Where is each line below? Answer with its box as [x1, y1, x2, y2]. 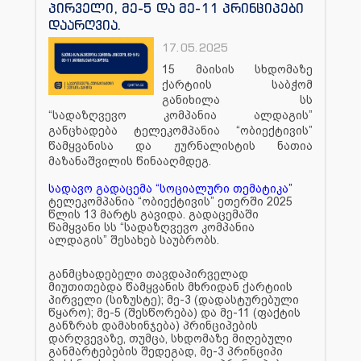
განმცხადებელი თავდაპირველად [48, 267, 248, 280]
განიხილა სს [162, 93, 313, 106]
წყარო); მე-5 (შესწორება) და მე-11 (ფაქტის [48, 305, 301, 319]
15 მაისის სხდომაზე [162, 62, 313, 76]
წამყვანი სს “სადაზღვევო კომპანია [48, 220, 255, 234]
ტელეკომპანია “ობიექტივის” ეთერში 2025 [48, 194, 293, 208]
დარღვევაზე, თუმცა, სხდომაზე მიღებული [48, 331, 293, 345]
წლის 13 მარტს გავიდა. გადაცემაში [48, 207, 259, 221]
